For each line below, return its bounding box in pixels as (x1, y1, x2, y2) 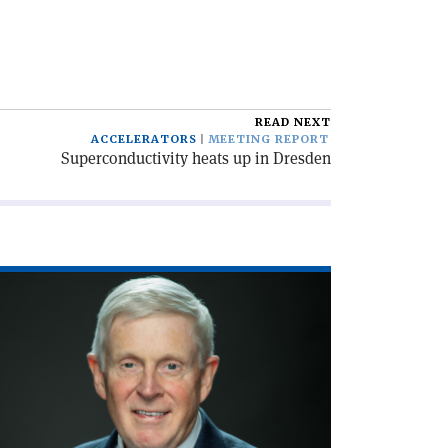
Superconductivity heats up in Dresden (61, 148, 331, 169)
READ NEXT (255, 115, 331, 130)
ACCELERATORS (91, 132, 197, 147)
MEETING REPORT (208, 132, 329, 147)
